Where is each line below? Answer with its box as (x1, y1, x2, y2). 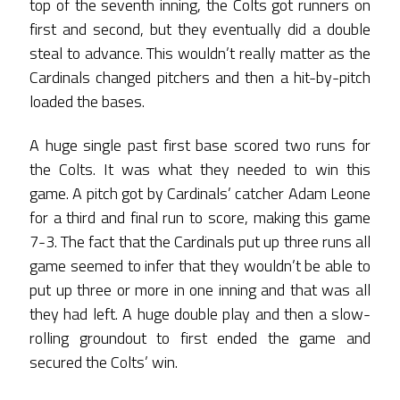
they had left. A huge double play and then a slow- (29, 302, 371, 327)
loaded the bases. (29, 88, 148, 113)
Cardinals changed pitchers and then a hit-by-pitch (29, 64, 371, 89)
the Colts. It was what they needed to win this (29, 157, 371, 182)
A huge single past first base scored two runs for (29, 133, 371, 158)
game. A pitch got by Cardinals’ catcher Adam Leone (29, 181, 371, 206)
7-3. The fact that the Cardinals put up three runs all (29, 229, 371, 254)
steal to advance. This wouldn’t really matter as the (29, 40, 371, 65)
